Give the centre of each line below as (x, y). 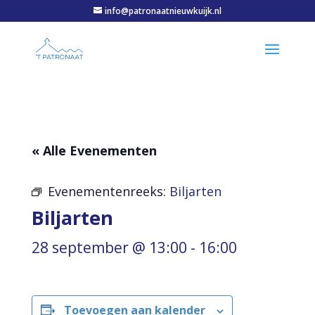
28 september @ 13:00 (109, 247)
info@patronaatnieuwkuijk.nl (163, 11)
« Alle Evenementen (94, 150)
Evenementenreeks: (108, 191)
